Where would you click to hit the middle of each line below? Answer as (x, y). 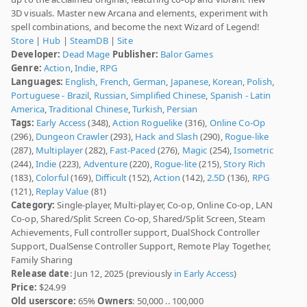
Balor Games (187, 54)
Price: (24, 287)
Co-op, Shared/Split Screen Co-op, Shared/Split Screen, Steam (138, 219)
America (28, 109)
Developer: (36, 54)
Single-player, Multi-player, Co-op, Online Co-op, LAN (164, 205)
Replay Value (62, 192)
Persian (182, 109)
